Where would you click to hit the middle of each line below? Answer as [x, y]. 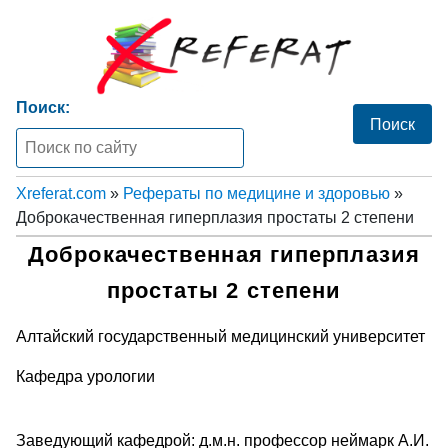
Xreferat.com [61, 193]
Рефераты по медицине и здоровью [256, 193]
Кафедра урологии [85, 376]
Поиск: [43, 107]
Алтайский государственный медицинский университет [220, 336]
